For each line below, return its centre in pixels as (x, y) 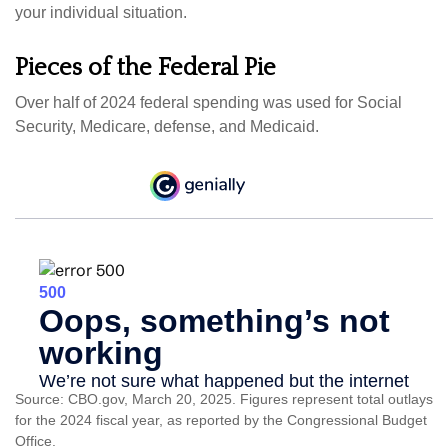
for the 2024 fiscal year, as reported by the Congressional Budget (221, 419)
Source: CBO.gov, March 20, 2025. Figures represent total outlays (224, 398)
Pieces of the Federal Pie (145, 67)
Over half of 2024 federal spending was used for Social (208, 102)
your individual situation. (101, 12)
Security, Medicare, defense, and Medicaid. (167, 126)
